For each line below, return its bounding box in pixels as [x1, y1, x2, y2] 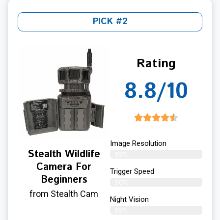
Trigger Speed [110, 167, 154, 176]
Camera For [36, 160, 91, 175]
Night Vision [110, 195, 149, 204]
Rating [137, 55, 176, 73]
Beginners [40, 173, 87, 188]
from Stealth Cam [29, 189, 98, 199]
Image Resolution [110, 139, 166, 148]
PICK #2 [92, 15, 128, 28]
